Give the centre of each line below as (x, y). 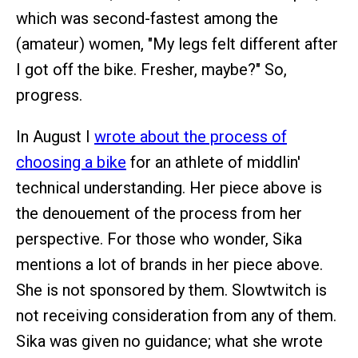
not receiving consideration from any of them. (176, 316)
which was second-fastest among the (147, 19)
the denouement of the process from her (159, 214)
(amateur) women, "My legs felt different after (177, 44)
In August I (55, 137)
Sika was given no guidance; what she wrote (169, 342)
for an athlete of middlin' (213, 163)
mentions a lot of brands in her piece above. (169, 265)
